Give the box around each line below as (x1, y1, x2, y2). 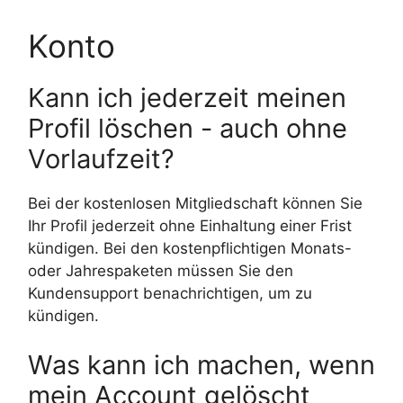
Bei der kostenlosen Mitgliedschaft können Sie (28, 193, 363, 212)
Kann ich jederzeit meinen (28, 81, 346, 113)
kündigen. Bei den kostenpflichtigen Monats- (28, 238, 352, 257)
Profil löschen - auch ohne (28, 112, 347, 144)
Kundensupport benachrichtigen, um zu (28, 283, 312, 302)
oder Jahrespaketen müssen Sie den (28, 261, 293, 280)
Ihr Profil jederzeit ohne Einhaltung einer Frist (28, 216, 352, 235)
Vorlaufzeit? (28, 142, 175, 175)
